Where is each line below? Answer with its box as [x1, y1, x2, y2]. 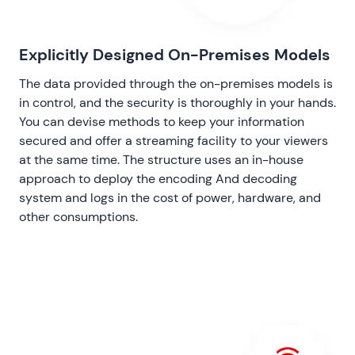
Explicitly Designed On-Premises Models [19, 44, 330, 65]
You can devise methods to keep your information [19, 113, 304, 130]
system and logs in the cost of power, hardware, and [19, 189, 321, 206]
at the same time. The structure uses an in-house [19, 151, 303, 168]
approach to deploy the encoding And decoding [19, 170, 297, 187]
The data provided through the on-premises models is [19, 74, 333, 92]
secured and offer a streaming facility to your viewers [19, 132, 328, 149]
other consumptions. [19, 208, 138, 225]
